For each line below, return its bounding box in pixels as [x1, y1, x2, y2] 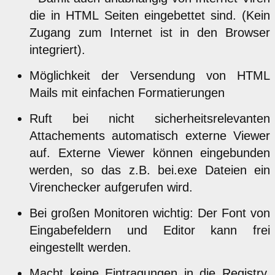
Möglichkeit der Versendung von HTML [29, 68, 270, 82]
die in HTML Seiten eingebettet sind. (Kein [29, 8, 270, 22]
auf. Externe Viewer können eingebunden [29, 145, 270, 160]
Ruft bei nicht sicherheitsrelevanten [29, 111, 270, 125]
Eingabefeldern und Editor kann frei [29, 223, 270, 237]
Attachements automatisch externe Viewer [29, 128, 270, 142]
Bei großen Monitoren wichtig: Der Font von [29, 206, 270, 220]
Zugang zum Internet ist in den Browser [29, 25, 270, 39]
